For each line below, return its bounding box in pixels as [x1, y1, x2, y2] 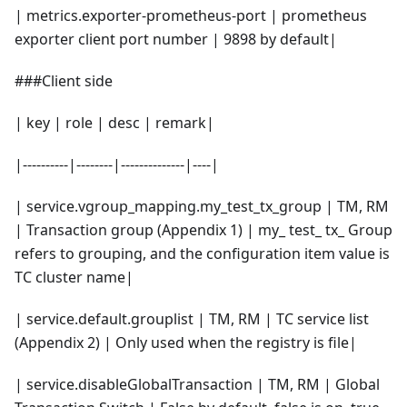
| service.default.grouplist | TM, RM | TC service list [15, 308, 369, 329]
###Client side [15, 70, 113, 91]
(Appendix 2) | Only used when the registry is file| [15, 332, 357, 352]
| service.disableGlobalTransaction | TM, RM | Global [15, 373, 380, 394]
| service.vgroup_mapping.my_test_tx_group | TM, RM [15, 195, 389, 216]
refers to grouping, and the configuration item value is [15, 243, 390, 263]
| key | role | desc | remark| [15, 112, 214, 133]
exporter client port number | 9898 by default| [15, 28, 337, 49]
